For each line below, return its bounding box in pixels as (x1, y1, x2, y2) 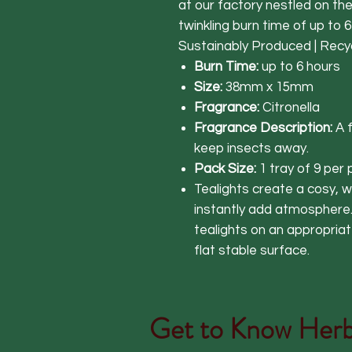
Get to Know (149, 308, 298, 350)
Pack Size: (194, 161, 259, 176)
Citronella (262, 100, 320, 115)
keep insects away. (194, 141, 309, 156)
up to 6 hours (262, 59, 340, 74)
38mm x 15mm (225, 79, 313, 94)
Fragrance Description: (194, 120, 335, 135)
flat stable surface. (194, 243, 310, 258)
